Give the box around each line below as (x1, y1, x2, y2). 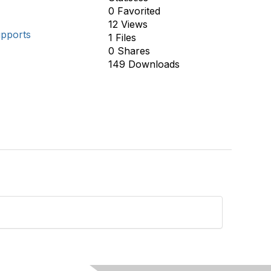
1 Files (108, 31, 136, 44)
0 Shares (108, 45, 150, 57)
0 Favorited (108, 5, 160, 17)
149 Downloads (108, 58, 180, 70)
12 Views (108, 18, 148, 30)
